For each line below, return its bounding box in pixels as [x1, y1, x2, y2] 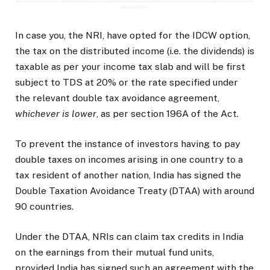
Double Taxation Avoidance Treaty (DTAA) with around [15, 185, 254, 197]
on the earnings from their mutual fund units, [15, 246, 214, 259]
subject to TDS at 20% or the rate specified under [15, 77, 238, 89]
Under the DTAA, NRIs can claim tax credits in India [15, 231, 243, 243]
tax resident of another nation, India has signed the [15, 169, 241, 181]
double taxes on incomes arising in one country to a [15, 154, 243, 166]
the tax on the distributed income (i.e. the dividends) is [15, 45, 254, 57]
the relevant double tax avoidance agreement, [15, 92, 219, 104]
